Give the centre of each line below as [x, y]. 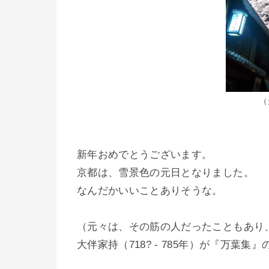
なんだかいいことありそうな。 [152, 190]
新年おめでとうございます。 [145, 154]
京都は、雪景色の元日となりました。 [165, 172]
